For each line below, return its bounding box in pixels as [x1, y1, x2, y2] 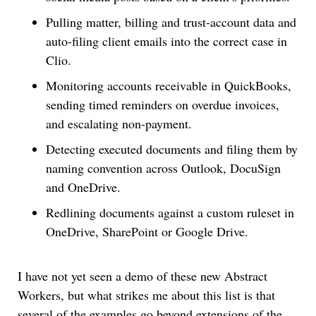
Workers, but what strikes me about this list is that [18, 286, 275, 304]
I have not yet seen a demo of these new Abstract [18, 267, 267, 285]
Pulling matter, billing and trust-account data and [46, 13, 296, 31]
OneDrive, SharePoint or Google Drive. [46, 223, 248, 241]
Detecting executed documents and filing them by [46, 140, 298, 158]
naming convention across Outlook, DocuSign [46, 159, 281, 177]
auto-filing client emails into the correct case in [46, 32, 287, 50]
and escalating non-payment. [46, 115, 192, 133]
